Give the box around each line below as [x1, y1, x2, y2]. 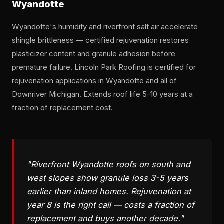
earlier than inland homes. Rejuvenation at [27, 186, 191, 197]
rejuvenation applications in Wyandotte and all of [12, 76, 177, 86]
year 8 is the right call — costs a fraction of [27, 200, 194, 210]
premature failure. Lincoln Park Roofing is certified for [12, 63, 196, 72]
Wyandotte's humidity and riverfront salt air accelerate [12, 22, 198, 32]
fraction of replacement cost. [12, 103, 113, 113]
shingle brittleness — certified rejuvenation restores [12, 36, 189, 45]
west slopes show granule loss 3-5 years [27, 173, 188, 183]
